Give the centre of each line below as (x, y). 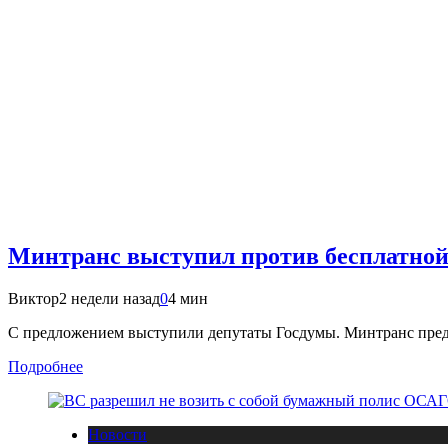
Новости (117, 434)
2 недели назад (109, 298)
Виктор (33, 298)
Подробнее (45, 366)
